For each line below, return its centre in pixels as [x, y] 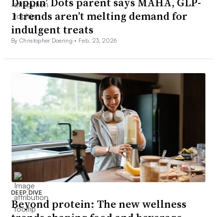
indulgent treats [52, 29]
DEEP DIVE [27, 193]
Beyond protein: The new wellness [99, 204]
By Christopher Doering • [45, 40]
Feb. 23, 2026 [98, 40]
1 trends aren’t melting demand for [99, 16]
